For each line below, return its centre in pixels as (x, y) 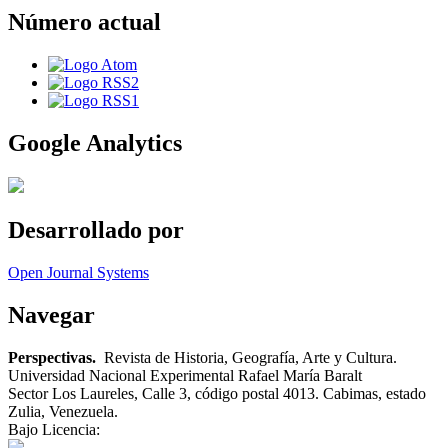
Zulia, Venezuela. (63, 411)
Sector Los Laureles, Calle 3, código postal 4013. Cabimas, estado (217, 393)
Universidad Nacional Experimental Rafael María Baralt (185, 375)
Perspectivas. (54, 357)
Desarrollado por (96, 230)
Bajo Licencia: (54, 429)
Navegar (51, 314)
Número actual (84, 22)
